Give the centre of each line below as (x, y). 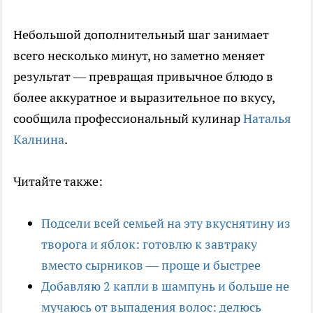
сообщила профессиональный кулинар (128, 118)
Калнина (39, 139)
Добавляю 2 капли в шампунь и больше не (165, 286)
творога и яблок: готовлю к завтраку (149, 244)
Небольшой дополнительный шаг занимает (141, 34)
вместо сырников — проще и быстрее (151, 265)
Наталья (267, 118)
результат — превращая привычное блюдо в (143, 76)
